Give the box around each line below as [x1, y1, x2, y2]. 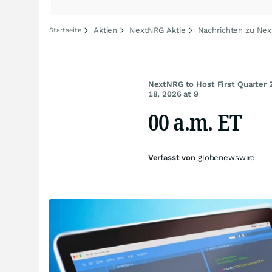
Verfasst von [148, 153, 198, 162]
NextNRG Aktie [129, 25, 186, 35]
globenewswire [197, 153, 256, 162]
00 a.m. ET [148, 106, 242, 137]
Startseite [49, 26, 81, 34]
